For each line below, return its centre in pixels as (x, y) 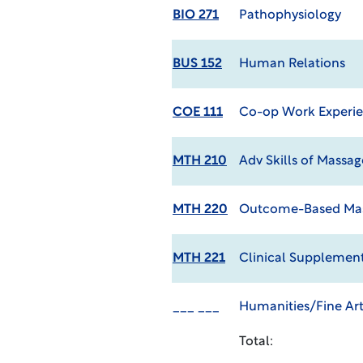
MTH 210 (199, 161)
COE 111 (197, 113)
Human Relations (292, 64)
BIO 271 (195, 15)
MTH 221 (199, 258)
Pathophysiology (290, 15)
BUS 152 (197, 64)
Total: (256, 342)
